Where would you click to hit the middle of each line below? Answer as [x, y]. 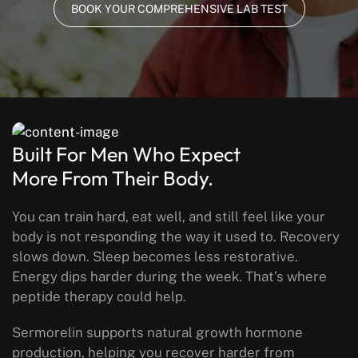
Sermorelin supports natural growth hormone [157, 333]
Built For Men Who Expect [126, 155]
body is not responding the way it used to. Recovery [176, 237]
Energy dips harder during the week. [127, 277]
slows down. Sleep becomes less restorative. [155, 257]
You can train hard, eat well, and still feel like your [169, 217]
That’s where [284, 277]
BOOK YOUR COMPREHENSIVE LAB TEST [179, 8]
